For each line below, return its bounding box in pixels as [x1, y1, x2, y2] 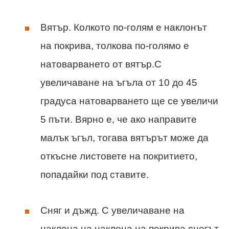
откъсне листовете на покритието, [40, 151, 197, 162]
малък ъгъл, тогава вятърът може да [40, 132, 209, 144]
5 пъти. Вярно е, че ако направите [40, 114, 197, 125]
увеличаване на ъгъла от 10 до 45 [40, 77, 197, 88]
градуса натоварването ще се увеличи [40, 96, 218, 107]
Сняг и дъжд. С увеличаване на [40, 205, 185, 216]
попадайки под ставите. [40, 169, 149, 180]
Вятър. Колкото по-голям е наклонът [40, 22, 207, 33]
